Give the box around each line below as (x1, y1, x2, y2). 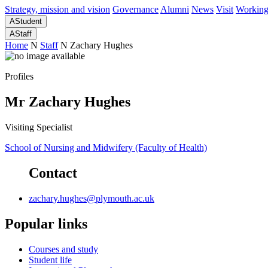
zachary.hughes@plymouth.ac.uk (29, 193, 154, 203)
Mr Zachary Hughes (5, 94, 130, 110)
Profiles (5, 71, 33, 82)
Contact (29, 165, 77, 181)
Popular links (5, 215, 87, 232)
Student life (29, 254, 72, 265)
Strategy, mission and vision (5, 4, 110, 15)
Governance (112, 4, 159, 15)
